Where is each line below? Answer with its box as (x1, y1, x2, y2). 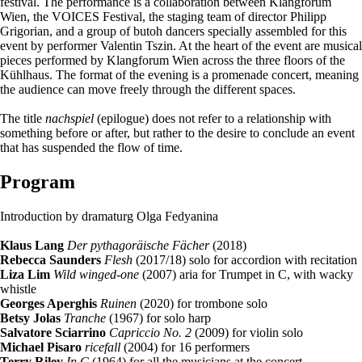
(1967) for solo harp (106, 310, 211, 325)
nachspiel (45, 111, 94, 125)
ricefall (85, 339, 120, 354)
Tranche (64, 310, 106, 325)
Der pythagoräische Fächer (67, 238, 209, 252)
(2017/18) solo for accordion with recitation (133, 252, 357, 267)
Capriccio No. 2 (109, 325, 192, 339)
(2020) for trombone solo (137, 296, 267, 310)
